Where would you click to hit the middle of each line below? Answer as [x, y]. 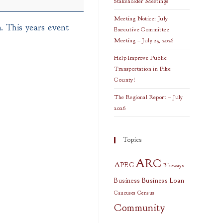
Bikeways [174, 166]
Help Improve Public [140, 58]
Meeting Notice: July [141, 18]
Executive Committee [142, 29]
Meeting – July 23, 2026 [144, 40]
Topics [133, 140]
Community [140, 208]
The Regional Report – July [149, 97]
